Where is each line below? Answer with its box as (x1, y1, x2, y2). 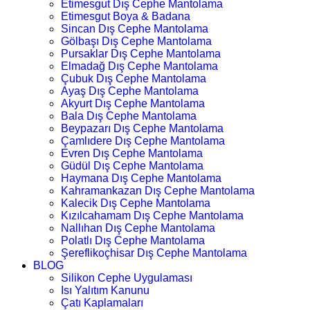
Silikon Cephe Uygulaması (61, 271, 192, 284)
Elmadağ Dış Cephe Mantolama (61, 60, 218, 72)
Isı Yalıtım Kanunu (61, 284, 149, 296)
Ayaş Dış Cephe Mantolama (61, 84, 199, 97)
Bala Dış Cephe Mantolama (61, 109, 197, 122)
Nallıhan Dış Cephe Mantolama (61, 221, 215, 234)
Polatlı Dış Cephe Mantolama (61, 234, 205, 246)
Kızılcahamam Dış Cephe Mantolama (61, 209, 244, 221)
